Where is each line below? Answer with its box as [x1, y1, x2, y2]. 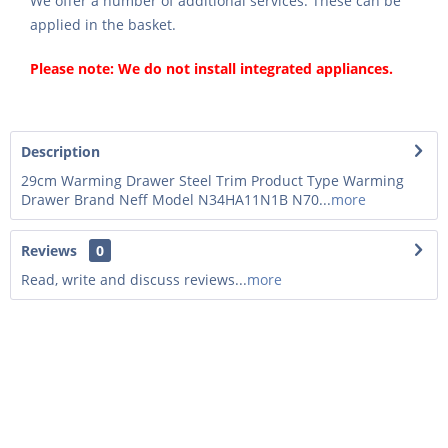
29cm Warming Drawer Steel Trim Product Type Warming [21, 170, 404, 190]
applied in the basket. [30, 14, 176, 34]
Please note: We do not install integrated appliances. [30, 58, 393, 78]
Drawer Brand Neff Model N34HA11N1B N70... [21, 189, 331, 209]
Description [21, 141, 100, 161]
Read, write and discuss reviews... [21, 269, 247, 289]
